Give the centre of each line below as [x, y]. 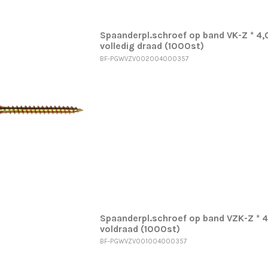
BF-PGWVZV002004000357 [144, 59]
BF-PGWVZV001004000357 [143, 242]
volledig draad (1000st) [152, 46]
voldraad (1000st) [140, 229]
